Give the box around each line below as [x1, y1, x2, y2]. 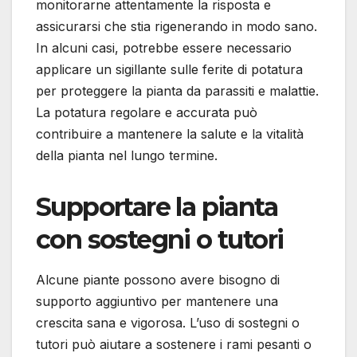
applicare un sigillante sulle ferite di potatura [36, 61, 303, 77]
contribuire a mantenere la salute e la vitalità [36, 125, 304, 142]
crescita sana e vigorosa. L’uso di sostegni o [36, 315, 300, 331]
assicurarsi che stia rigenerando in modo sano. [36, 18, 317, 34]
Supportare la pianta [36, 190, 277, 222]
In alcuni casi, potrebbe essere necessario [36, 39, 292, 56]
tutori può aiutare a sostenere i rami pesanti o [36, 336, 312, 353]
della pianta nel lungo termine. [36, 147, 218, 163]
